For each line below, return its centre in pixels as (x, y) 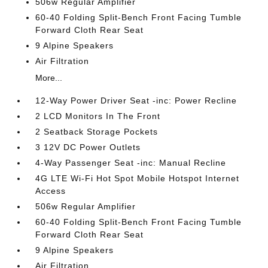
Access (51, 191)
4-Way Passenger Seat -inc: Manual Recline (131, 163)
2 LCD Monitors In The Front (98, 116)
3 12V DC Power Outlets (88, 147)
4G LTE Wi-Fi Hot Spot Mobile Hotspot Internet (138, 178)
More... (49, 78)
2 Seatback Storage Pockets (97, 132)
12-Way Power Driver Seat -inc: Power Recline (136, 100)
